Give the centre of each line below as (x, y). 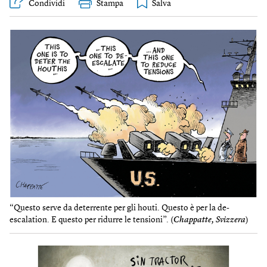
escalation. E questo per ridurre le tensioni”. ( (91, 220)
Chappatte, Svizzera (209, 220)
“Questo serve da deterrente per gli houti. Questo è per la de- (119, 208)
